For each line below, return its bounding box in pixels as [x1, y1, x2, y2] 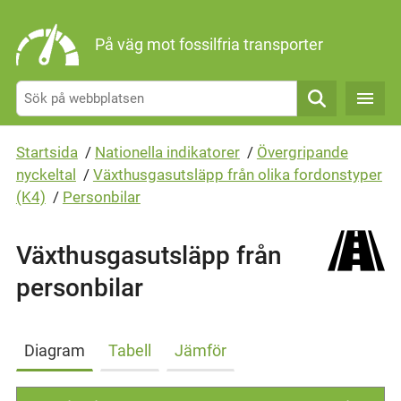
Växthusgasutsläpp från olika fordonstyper [92, 166, 382, 183]
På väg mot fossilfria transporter [94, 35, 323, 54]
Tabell [107, 340, 151, 360]
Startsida [15, 143, 78, 161]
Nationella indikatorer [94, 143, 240, 161]
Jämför [174, 340, 226, 360]
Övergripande [256, 143, 348, 161]
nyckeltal [15, 166, 76, 183]
